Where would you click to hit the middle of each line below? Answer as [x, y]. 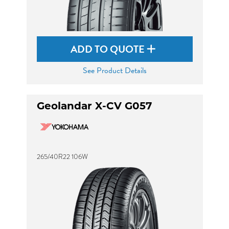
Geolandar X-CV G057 [94, 107]
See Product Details [114, 71]
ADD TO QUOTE [109, 49]
